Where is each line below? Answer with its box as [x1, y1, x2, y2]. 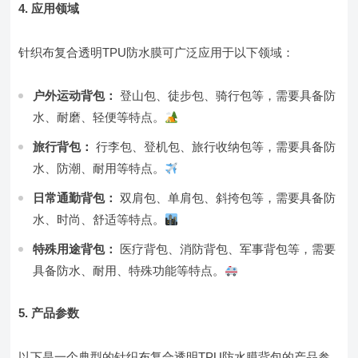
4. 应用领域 [18, 2, 80, 15]
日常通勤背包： [33, 191, 117, 205]
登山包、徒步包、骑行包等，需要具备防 [117, 89, 336, 102]
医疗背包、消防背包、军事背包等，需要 [117, 242, 336, 256]
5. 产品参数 [18, 306, 80, 320]
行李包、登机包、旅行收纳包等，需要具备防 [93, 140, 336, 153]
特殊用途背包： [33, 242, 117, 256]
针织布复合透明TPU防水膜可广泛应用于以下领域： [18, 46, 295, 59]
